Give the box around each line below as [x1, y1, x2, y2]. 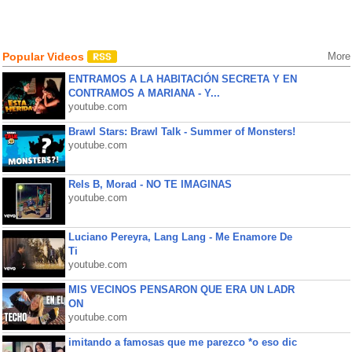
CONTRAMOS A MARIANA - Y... [68, 87, 220, 99]
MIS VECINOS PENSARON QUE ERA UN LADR [68, 284, 295, 295]
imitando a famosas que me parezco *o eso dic [68, 336, 297, 348]
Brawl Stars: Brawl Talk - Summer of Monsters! [68, 126, 295, 137]
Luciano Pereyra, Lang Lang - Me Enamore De [68, 231, 292, 243]
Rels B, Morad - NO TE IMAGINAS [68, 178, 232, 190]
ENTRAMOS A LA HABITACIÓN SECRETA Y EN [68, 73, 297, 85]
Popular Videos [2, 50, 87, 63]
